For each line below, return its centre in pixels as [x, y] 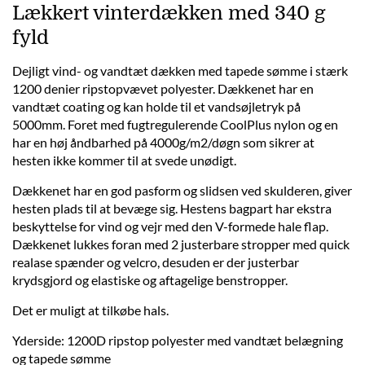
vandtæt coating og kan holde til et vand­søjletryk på [156, 106]
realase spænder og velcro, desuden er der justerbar [156, 262]
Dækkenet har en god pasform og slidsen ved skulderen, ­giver [182, 190]
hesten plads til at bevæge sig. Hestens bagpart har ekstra [172, 208]
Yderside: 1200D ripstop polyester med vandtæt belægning [178, 340]
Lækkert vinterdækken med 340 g [169, 13]
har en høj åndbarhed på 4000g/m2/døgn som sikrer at [163, 142]
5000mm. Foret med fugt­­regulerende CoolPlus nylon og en [175, 124]
